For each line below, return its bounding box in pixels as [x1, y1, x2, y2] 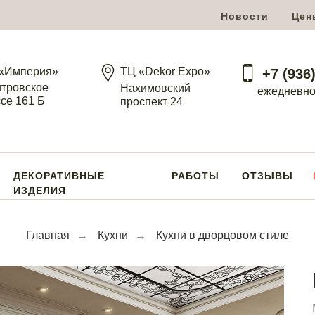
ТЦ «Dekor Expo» [120, 65, 210, 77]
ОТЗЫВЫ [242, 170, 293, 181]
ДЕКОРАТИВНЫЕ [13, 170, 105, 181]
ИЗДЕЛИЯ [13, 185, 66, 196]
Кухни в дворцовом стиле [156, 229, 289, 241]
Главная [26, 229, 70, 241]
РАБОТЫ [172, 170, 219, 181]
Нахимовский [120, 82, 191, 94]
